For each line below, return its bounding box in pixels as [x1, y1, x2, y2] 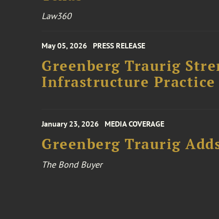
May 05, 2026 [42, 41, 88, 50]
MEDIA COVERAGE [105, 119, 165, 129]
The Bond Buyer [42, 159, 103, 170]
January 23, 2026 [42, 119, 99, 129]
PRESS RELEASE [93, 41, 146, 50]
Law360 [42, 10, 72, 22]
